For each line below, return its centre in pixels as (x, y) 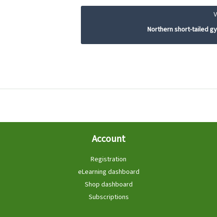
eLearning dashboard (108, 172)
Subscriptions (108, 197)
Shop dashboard (108, 184)
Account (108, 139)
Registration (108, 159)
